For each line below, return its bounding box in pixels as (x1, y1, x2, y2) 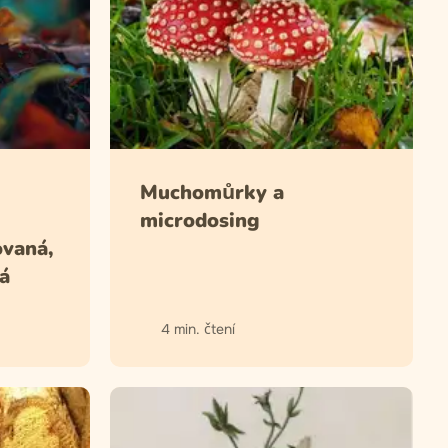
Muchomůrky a (139, 178, 284, 206)
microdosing (139, 206, 260, 234)
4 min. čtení (160, 319, 235, 338)
